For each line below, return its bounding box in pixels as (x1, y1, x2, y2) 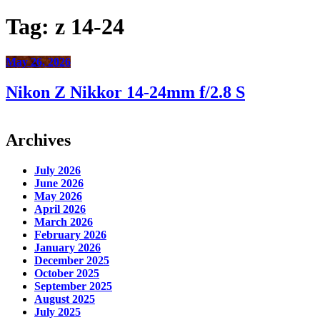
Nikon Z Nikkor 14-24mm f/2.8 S (6, 82, 245, 101)
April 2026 (34, 202, 86, 215)
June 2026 (34, 176, 84, 189)
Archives (6, 130, 71, 149)
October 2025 (34, 266, 99, 279)
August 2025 (34, 292, 95, 305)
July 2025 (34, 305, 81, 318)
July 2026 (34, 164, 81, 176)
